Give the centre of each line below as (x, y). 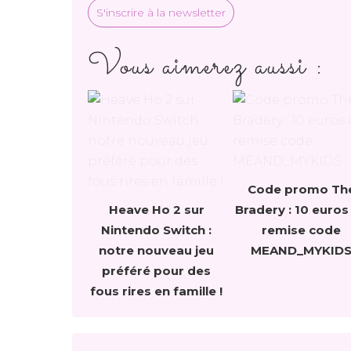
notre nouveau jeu (156, 250)
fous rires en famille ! (156, 291)
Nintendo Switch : (156, 230)
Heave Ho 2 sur (156, 209)
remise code (301, 230)
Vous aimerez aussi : (206, 66)
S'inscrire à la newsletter (161, 12)
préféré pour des (156, 270)
